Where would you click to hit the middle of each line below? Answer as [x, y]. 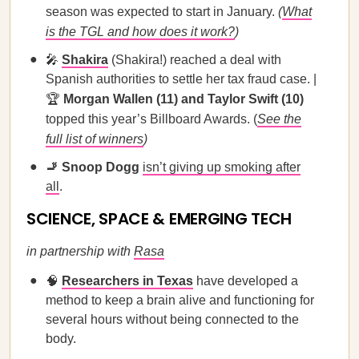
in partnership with [80, 251]
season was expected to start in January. [162, 12]
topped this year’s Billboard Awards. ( [151, 119]
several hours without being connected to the [172, 319]
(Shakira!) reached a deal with [195, 60]
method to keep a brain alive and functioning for [180, 300]
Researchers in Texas [127, 281]
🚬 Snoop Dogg [93, 167]
